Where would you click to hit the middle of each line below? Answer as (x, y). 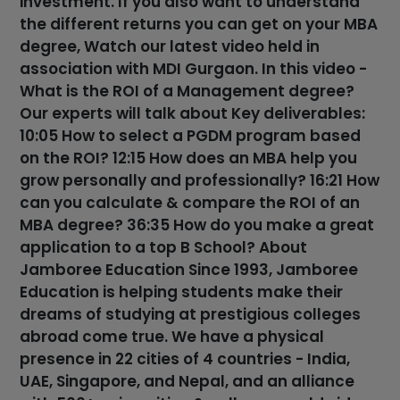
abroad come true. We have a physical (172, 336)
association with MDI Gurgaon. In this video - (194, 68)
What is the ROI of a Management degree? (187, 91)
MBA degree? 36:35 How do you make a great (197, 225)
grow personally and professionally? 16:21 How (200, 180)
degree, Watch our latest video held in (170, 46)
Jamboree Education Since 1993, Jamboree (189, 269)
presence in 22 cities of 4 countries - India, (185, 358)
